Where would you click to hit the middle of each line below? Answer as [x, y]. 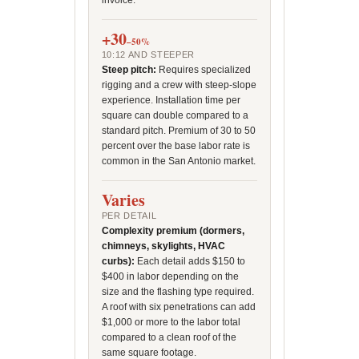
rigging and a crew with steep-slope [179, 85]
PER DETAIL [129, 216]
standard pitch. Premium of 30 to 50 [178, 131]
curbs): [118, 261]
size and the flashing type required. [177, 292]
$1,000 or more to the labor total [171, 322]
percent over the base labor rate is [175, 146]
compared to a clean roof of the [169, 337]
